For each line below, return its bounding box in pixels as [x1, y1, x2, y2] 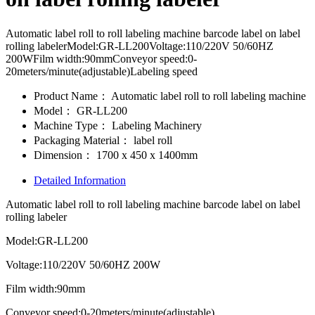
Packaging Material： [34, 134, 131, 146]
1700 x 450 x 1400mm [94, 148, 198, 161]
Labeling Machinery [109, 119, 202, 131]
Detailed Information [34, 174, 126, 186]
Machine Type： [34, 119, 109, 131]
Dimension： [34, 148, 94, 161]
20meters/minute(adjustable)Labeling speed [6, 65, 198, 77]
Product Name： [34, 89, 109, 102]
